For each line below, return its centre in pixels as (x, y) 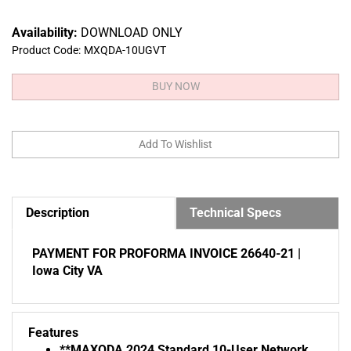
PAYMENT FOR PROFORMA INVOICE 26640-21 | (166, 255)
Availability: (45, 32)
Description (58, 214)
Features (53, 334)
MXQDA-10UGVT (125, 50)
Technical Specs (235, 214)
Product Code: (46, 50)
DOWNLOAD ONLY (130, 32)
